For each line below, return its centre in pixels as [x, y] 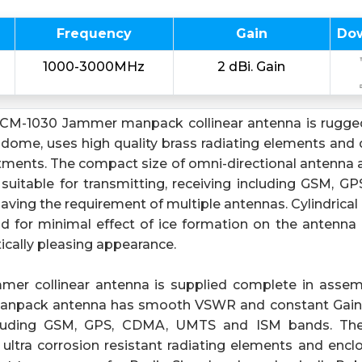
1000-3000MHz [94, 67]
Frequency [94, 34]
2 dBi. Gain [252, 67]
